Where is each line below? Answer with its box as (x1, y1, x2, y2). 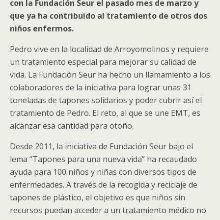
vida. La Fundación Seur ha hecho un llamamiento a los (10, 69, 210, 80)
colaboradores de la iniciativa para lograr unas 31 (10, 82, 192, 93)
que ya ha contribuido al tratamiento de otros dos (10, 10, 207, 21)
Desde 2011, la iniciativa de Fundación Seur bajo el (10, 141, 193, 152)
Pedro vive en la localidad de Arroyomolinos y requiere (10, 44, 209, 55)
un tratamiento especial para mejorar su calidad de (10, 56, 196, 67)
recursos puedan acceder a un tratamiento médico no (10, 205, 206, 216)
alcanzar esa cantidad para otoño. (10, 120, 134, 131)
